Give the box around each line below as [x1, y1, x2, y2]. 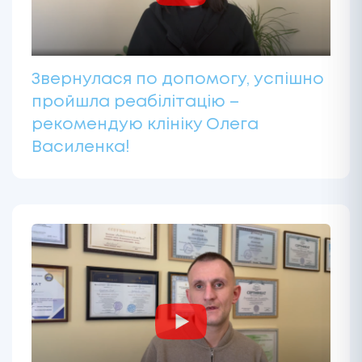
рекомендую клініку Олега [32, 116, 259, 133]
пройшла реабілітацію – [32, 94, 239, 110]
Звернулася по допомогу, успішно [32, 71, 324, 87]
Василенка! [32, 139, 130, 155]
